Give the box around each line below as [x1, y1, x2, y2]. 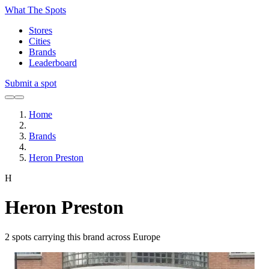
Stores [29, 25, 52, 35]
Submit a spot [5, 78, 56, 88]
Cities [29, 36, 50, 46]
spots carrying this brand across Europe [10, 231, 160, 242]
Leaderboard [29, 58, 77, 68]
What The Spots [5, 5, 66, 15]
